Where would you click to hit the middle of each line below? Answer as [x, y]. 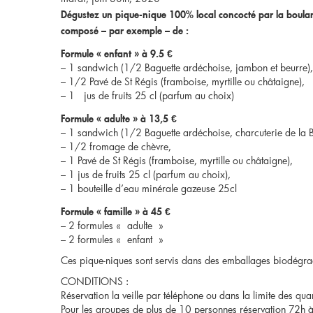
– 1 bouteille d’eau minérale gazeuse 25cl [149, 188]
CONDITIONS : [95, 281]
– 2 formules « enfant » [112, 239]
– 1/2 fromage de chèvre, [116, 146]
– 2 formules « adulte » [112, 225]
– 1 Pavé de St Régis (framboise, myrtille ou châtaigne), [177, 160]
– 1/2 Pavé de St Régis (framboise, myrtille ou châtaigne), [183, 81]
